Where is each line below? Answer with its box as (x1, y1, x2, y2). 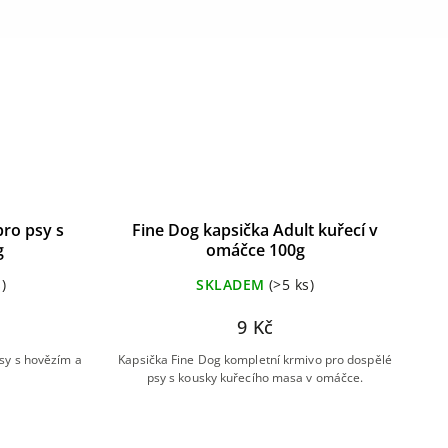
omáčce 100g (205, 238, 305, 261)
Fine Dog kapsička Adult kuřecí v (132, 218, 378, 241)
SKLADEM (196, 274, 265, 294)
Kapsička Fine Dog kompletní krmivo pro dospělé (118, 350, 392, 368)
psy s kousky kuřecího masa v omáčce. (146, 368, 364, 386)
